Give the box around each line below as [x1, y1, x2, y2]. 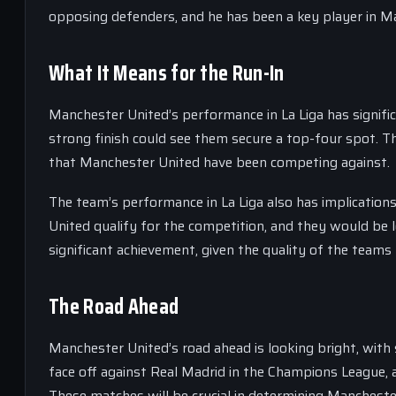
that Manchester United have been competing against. [49, 150, 390, 173]
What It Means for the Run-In [49, 56, 285, 90]
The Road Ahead [49, 289, 179, 324]
